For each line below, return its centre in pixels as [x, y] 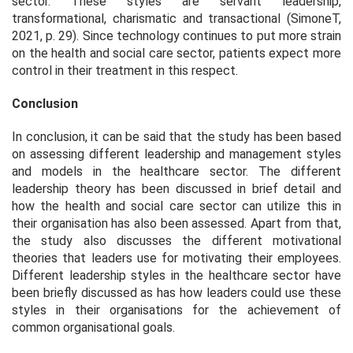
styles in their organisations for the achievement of [176, 310]
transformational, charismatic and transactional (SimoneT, [176, 18]
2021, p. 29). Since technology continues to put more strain [176, 35]
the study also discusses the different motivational [176, 240]
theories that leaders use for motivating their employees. [176, 258]
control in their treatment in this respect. [125, 70]
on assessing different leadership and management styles [176, 154]
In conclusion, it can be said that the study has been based [176, 136]
